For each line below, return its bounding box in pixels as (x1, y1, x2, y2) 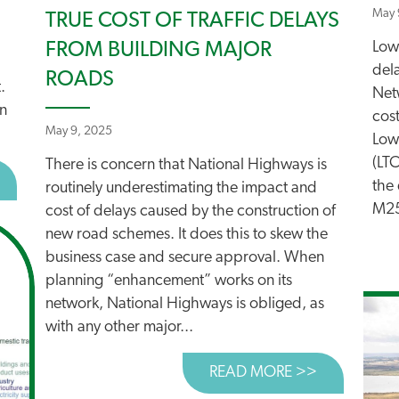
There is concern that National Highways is (45, 157, 327, 174)
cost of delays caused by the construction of (45, 203, 336, 220)
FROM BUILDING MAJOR (45, 40, 272, 61)
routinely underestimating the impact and (45, 180, 317, 197)
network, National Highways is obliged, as (45, 296, 324, 313)
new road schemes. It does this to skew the (45, 226, 328, 243)
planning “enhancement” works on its (45, 273, 292, 289)
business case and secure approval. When (45, 249, 324, 266)
